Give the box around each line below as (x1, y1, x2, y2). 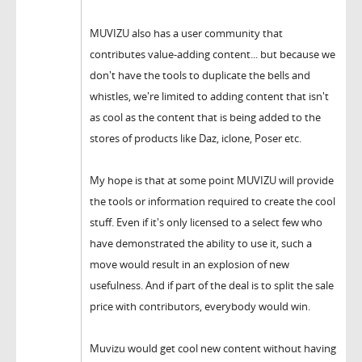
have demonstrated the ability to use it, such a (90, 235, 312, 250)
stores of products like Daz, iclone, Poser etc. (90, 130, 301, 145)
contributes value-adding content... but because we (90, 46, 335, 61)
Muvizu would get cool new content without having (90, 340, 336, 356)
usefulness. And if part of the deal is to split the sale (90, 277, 334, 293)
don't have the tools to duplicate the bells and (90, 67, 310, 82)
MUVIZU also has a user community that (90, 25, 283, 40)
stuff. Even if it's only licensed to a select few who (90, 214, 322, 229)
